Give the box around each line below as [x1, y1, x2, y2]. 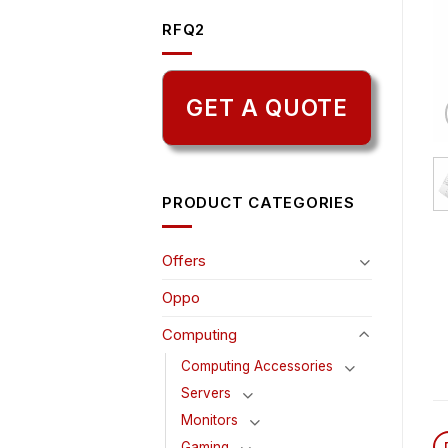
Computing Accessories [181, 358, 333, 375]
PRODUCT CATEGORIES [162, 193, 355, 213]
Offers [162, 251, 206, 271]
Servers [181, 385, 231, 402]
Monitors [181, 412, 238, 429]
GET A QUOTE [186, 94, 348, 122]
